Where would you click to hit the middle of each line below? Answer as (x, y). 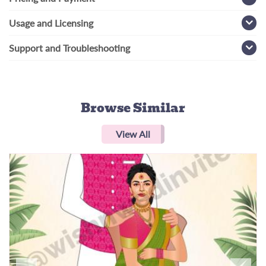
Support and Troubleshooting (69, 48)
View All (133, 134)
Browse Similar (133, 108)
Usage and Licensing (51, 23)
